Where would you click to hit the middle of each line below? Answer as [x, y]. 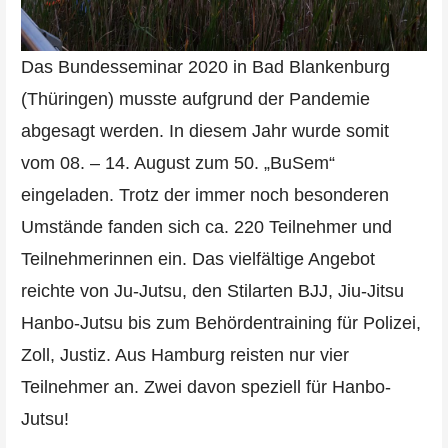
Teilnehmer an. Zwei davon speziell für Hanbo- [205, 386]
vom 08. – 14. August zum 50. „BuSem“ [177, 162]
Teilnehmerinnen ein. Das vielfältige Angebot [197, 258]
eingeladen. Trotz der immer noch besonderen [204, 194]
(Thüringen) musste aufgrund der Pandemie [195, 98]
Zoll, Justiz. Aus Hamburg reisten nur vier [184, 354]
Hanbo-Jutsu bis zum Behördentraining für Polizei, [220, 322]
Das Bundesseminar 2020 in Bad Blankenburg [205, 66]
